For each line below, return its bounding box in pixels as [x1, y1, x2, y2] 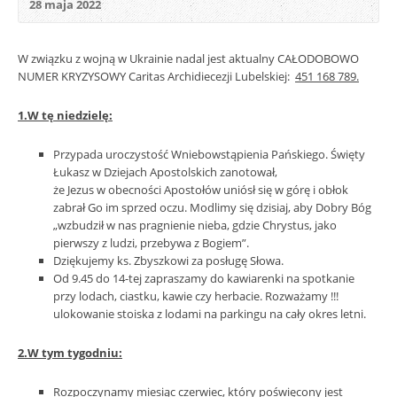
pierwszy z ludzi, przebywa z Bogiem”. [53, 235, 249, 251]
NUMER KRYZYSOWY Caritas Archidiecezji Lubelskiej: [18, 68, 295, 84]
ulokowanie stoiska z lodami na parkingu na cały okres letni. [53, 306, 366, 322]
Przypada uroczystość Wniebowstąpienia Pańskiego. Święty [53, 146, 365, 162]
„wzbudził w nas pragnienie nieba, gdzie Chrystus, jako [53, 217, 337, 233]
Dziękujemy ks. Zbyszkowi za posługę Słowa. [53, 253, 284, 269]
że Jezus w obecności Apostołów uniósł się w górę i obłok [53, 182, 348, 198]
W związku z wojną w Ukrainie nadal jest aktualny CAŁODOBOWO [18, 51, 359, 66]
